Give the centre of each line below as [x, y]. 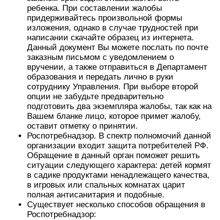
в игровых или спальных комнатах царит [106, 185]
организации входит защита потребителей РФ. [118, 146]
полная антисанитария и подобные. [96, 195]
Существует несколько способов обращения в [116, 205]
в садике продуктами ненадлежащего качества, [118, 175]
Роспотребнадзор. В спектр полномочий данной [119, 136]
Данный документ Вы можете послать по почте [118, 47]
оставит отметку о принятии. [82, 126]
